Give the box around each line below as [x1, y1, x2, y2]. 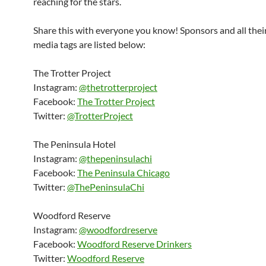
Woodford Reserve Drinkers [77, 238, 192, 249]
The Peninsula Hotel [33, 138, 116, 150]
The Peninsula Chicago [77, 167, 170, 178]
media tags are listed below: [33, 39, 145, 50]
